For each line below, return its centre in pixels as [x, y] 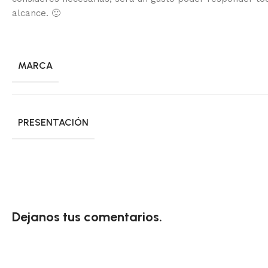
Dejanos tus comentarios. [87, 217]
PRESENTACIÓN [53, 122]
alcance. [32, 13]
